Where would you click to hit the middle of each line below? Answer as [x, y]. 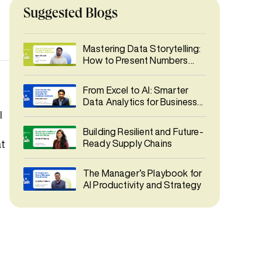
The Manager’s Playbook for [143, 173]
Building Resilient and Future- [143, 132]
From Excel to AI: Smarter [136, 90]
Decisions [104, 113]
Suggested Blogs [70, 15]
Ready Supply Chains [128, 143]
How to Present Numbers [136, 60]
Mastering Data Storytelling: [142, 49]
